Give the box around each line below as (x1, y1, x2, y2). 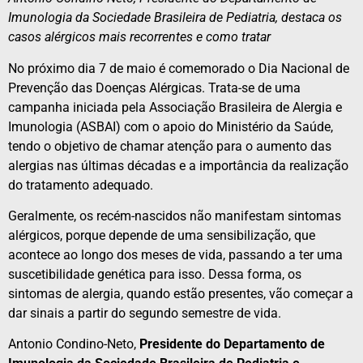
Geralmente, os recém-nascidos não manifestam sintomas (8, 208, 341, 224)
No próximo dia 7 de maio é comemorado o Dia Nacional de (8, 60, 349, 76)
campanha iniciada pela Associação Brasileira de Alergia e (8, 99, 342, 115)
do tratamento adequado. (8, 177, 153, 193)
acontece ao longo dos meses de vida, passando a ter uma (8, 247, 343, 263)
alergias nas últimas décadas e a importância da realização (8, 157, 348, 173)
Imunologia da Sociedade (8, 10, 154, 26)
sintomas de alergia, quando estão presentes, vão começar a (8, 286, 353, 302)
